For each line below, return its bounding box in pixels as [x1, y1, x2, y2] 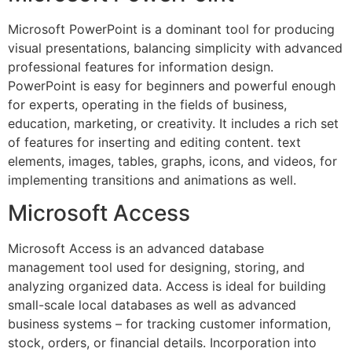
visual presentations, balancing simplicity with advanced [8, 39, 343, 56]
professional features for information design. [8, 58, 273, 75]
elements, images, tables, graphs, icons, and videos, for [8, 152, 337, 169]
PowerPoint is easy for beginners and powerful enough [8, 77, 335, 93]
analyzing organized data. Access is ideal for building [8, 278, 326, 295]
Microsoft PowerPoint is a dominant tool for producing [8, 20, 335, 37]
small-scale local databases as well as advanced [8, 297, 296, 313]
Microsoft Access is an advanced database [8, 240, 264, 257]
